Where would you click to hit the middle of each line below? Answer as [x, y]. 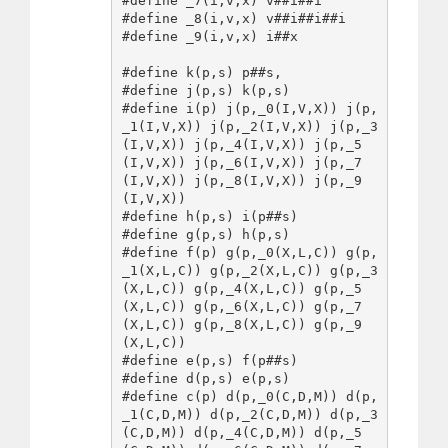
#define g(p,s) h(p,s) [205, 235]
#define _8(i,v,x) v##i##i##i [233, 19]
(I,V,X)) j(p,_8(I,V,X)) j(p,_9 [241, 181]
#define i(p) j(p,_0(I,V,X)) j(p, [249, 109]
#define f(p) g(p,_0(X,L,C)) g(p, [249, 253]
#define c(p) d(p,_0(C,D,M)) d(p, [249, 397]
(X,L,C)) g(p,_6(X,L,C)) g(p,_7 [241, 307]
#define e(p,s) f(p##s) [209, 361]
